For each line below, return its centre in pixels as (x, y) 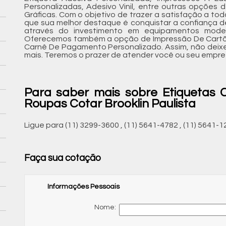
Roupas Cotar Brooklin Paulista (110, 104)
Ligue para (44, 125)
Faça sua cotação (62, 158)
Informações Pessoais (83, 186)
